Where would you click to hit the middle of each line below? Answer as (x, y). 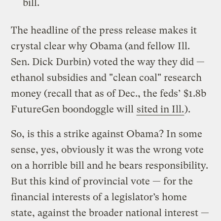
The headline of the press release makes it (104, 30)
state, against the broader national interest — (110, 213)
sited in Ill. (161, 109)
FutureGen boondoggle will (74, 109)
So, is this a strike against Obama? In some (107, 134)
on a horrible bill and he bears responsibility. (110, 165)
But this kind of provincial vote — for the (102, 181)
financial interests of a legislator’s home (99, 197)
